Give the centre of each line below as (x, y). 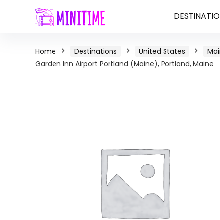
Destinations (96, 51)
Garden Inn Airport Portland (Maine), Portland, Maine (124, 64)
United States (162, 51)
